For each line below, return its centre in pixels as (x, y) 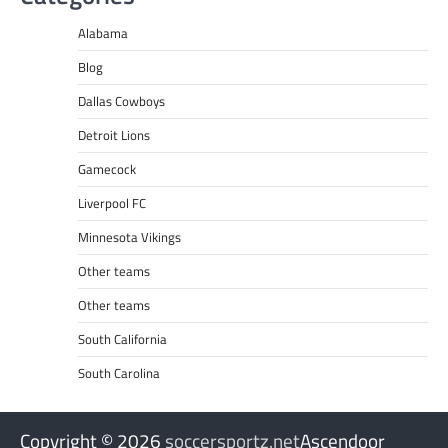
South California (122, 339)
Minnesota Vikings (129, 237)
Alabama (102, 33)
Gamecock (106, 169)
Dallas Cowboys (121, 101)
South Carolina (118, 373)
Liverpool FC (111, 203)
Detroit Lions (113, 135)
